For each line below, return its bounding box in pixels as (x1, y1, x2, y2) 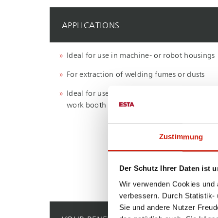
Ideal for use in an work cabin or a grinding (67, 90, 216, 98)
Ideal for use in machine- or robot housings (67, 52, 215, 60)
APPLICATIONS (62, 21, 120, 31)
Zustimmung (159, 132, 203, 141)
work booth (67, 102, 107, 110)
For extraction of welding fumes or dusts (67, 71, 205, 79)
